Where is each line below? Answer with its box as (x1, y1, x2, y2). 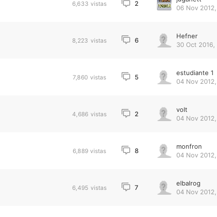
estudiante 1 (176, 69, 214, 77)
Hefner (176, 32, 198, 40)
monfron (176, 142, 202, 150)
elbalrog (176, 179, 201, 187)
